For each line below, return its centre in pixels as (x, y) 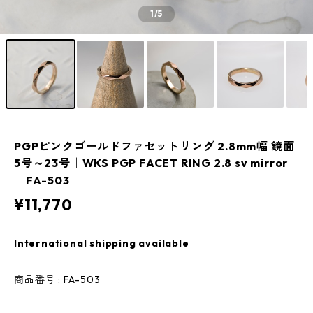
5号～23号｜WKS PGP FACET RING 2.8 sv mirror (151, 163)
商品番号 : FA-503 (57, 279)
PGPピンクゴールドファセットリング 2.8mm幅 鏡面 (154, 146)
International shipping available (102, 243)
